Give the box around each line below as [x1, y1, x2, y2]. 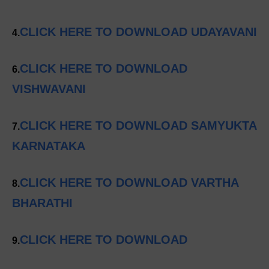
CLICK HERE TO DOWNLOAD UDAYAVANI [20, 25, 257, 39]
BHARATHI [12, 196, 73, 210]
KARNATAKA [12, 139, 85, 153]
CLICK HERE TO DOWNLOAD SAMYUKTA [20, 119, 256, 133]
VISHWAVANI [12, 82, 86, 96]
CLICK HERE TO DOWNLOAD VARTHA [20, 176, 238, 190]
